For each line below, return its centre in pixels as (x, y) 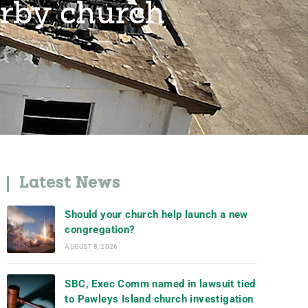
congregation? (100, 230)
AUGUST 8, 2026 (91, 247)
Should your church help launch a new (156, 215)
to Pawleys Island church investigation (159, 299)
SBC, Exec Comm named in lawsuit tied (160, 284)
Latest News (70, 184)
